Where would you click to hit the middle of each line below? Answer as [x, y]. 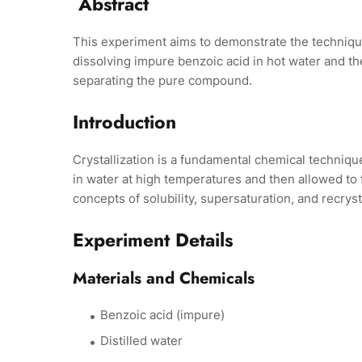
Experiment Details [153, 240]
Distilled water [141, 341]
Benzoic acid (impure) [162, 315]
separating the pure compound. [162, 81]
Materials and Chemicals [164, 279]
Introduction [124, 122]
